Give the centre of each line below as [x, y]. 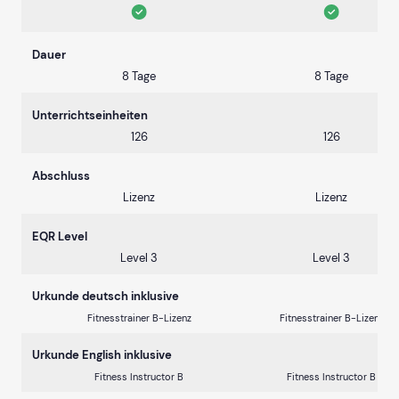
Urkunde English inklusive [102, 355]
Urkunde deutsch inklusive [106, 297]
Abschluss [61, 176]
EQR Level [60, 237]
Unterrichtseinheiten [90, 116]
